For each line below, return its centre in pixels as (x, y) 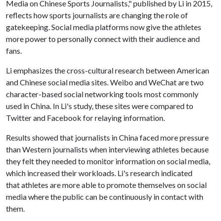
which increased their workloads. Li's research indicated (99, 173)
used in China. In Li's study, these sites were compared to (100, 106)
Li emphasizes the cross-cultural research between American (108, 70)
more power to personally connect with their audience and (103, 39)
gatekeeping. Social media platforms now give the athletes (104, 27)
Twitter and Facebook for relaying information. (85, 118)
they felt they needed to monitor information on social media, (108, 161)
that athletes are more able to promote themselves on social (106, 185)
